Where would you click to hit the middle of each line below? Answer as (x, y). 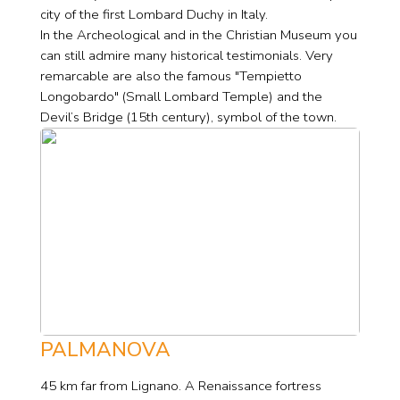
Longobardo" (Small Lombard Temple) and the (181, 97)
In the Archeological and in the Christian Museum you (198, 35)
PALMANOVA (105, 350)
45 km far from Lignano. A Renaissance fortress (180, 385)
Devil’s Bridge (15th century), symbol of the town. (188, 117)
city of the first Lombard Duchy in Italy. (154, 15)
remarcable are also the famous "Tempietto (171, 76)
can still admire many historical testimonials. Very (186, 56)
